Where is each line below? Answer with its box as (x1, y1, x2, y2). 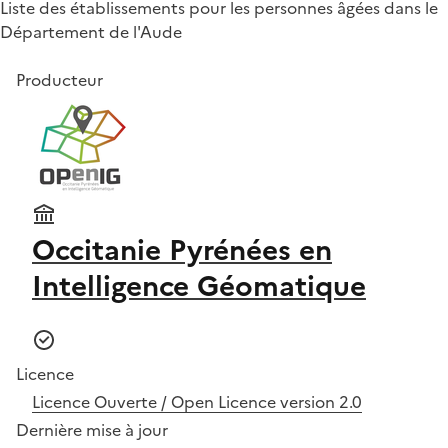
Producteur (16, 67, 103, 92)
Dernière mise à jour (16, 417, 168, 442)
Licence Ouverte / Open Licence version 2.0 (32, 389, 362, 414)
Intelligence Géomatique (32, 264, 366, 307)
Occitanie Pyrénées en (32, 228, 332, 271)
